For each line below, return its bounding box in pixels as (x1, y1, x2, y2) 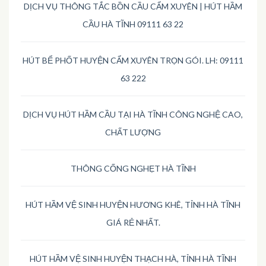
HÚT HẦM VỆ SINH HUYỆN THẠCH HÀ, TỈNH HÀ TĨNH (30, 254, 236, 264)
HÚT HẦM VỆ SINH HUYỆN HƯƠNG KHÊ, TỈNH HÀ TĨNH (26, 199, 240, 210)
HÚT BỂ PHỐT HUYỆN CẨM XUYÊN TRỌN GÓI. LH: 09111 (23, 55, 243, 66)
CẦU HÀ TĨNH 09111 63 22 (83, 19, 183, 30)
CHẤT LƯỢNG (105, 127, 161, 138)
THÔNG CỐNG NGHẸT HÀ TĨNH (70, 163, 196, 174)
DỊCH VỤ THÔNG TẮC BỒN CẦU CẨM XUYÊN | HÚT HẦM (24, 1, 242, 12)
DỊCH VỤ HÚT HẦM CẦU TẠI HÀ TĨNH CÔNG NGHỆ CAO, (23, 109, 243, 120)
